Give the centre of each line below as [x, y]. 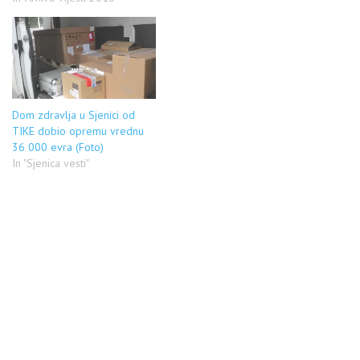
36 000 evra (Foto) [58, 147]
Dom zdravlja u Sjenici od [74, 115]
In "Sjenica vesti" [51, 163]
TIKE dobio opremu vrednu [78, 131]
